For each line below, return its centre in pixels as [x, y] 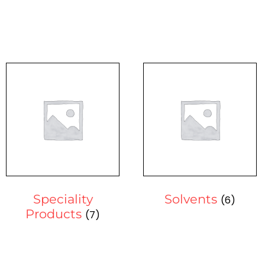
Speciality [63, 199]
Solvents [193, 199]
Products [55, 214]
